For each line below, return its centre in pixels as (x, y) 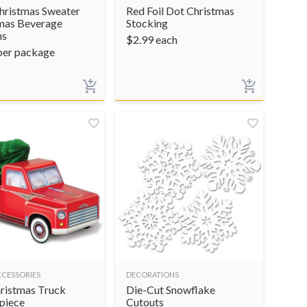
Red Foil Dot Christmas (180, 10)
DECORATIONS (152, 274)
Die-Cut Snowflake (171, 289)
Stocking (147, 23)
